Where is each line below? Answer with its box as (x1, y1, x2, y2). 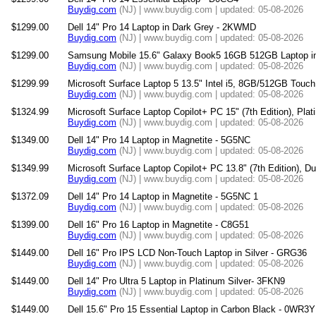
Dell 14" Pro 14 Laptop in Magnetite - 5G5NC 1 (68, 191, 258, 202)
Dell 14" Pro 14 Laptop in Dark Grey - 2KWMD (68, 22, 256, 32)
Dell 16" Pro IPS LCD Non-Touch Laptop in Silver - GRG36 (68, 248, 307, 258)
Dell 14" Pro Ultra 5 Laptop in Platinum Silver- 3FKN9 (68, 276, 285, 286)
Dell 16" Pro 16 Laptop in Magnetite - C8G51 (68, 219, 249, 230)
